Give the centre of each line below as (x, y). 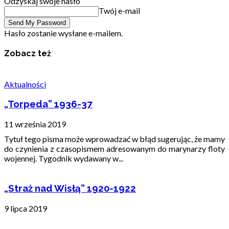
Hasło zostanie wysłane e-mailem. (63, 33)
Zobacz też (28, 54)
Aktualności (25, 84)
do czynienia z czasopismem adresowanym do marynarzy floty (114, 149)
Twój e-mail (119, 11)
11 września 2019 (35, 124)
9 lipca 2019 (26, 208)
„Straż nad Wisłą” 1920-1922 (70, 188)
